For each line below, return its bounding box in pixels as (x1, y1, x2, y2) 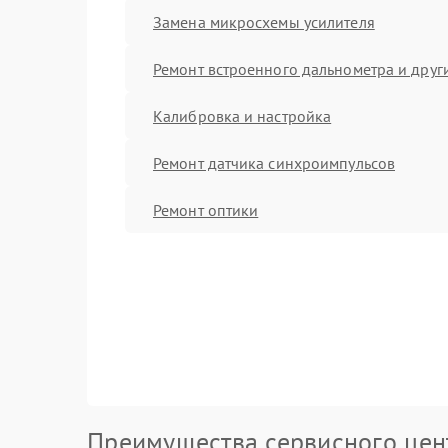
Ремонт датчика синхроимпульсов (153, 152, 395, 173)
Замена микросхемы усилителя (153, 11, 375, 32)
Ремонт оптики (153, 199, 259, 220)
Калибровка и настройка (153, 105, 332, 126)
